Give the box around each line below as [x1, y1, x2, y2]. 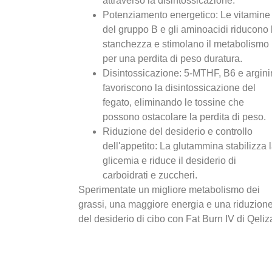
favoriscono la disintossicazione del [103, 82, 256, 93]
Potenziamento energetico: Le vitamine [103, 9, 271, 20]
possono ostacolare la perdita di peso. [103, 111, 267, 122]
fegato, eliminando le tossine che [103, 97, 245, 107]
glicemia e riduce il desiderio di [103, 155, 237, 166]
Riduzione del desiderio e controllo [103, 126, 253, 137]
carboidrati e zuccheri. [103, 169, 198, 180]
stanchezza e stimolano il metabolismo [103, 38, 270, 49]
